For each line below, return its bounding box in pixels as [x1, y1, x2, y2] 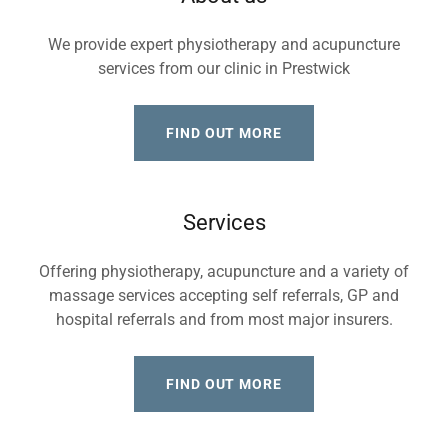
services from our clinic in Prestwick [98, 59, 350, 78]
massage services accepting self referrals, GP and [49, 286, 399, 305]
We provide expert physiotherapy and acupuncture [48, 35, 400, 54]
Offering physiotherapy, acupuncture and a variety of [39, 262, 409, 281]
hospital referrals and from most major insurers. [55, 310, 393, 329]
